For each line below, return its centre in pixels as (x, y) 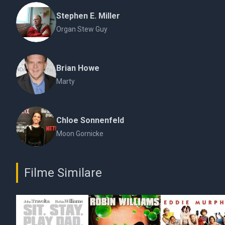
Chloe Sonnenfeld (90, 120)
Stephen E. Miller (88, 16)
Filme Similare (63, 173)
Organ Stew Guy (82, 29)
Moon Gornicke (80, 134)
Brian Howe (78, 68)
